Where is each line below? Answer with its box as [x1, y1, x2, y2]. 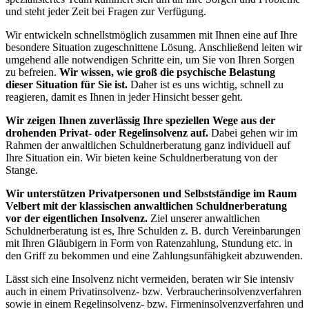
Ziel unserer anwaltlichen [148, 212, 260, 224]
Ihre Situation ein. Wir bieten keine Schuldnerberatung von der [6, 151, 277, 163]
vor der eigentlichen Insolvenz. [6, 212, 148, 224]
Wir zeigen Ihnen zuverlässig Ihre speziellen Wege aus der [6, 114, 275, 126]
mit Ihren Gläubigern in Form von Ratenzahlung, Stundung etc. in [6, 237, 292, 249]
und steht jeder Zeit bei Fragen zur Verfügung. [6, 5, 206, 17]
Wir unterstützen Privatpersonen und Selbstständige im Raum [6, 187, 297, 199]
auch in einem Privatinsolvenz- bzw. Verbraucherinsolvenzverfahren [6, 285, 301, 297]
